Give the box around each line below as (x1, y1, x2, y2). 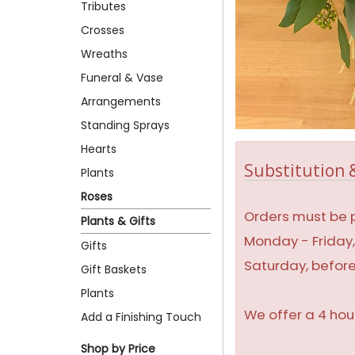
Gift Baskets (81, 261, 147, 277)
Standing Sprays (81, 116, 170, 133)
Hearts (81, 140, 116, 157)
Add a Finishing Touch (81, 308, 201, 325)
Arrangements (81, 93, 161, 109)
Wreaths (81, 45, 128, 62)
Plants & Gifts (81, 212, 155, 229)
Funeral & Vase (81, 69, 163, 86)
